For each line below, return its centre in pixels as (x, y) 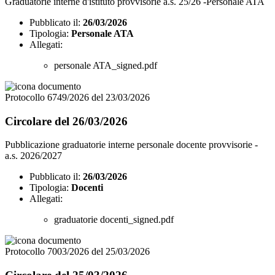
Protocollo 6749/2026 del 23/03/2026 (77, 97)
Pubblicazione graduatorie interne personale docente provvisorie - (131, 145)
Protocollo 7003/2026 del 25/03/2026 (77, 252)
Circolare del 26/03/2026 (66, 121)
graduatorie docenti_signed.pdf (114, 220)
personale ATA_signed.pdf (106, 65)
